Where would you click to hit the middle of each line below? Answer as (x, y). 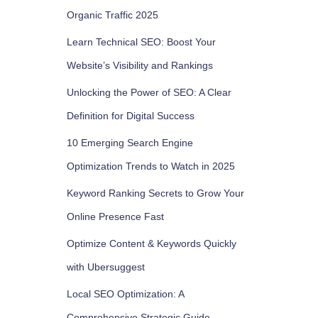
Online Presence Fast (115, 216)
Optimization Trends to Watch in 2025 (150, 166)
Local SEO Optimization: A (125, 294)
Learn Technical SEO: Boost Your (141, 42)
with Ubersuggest (105, 267)
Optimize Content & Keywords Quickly (151, 243)
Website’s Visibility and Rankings (139, 65)
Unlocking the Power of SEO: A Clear (149, 92)
